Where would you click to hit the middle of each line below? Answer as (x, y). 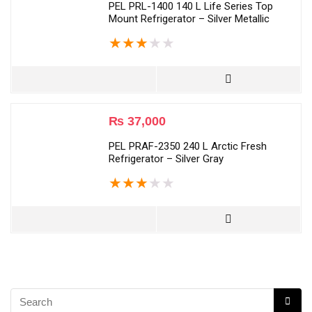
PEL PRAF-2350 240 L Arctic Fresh (188, 147)
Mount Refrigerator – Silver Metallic (189, 19)
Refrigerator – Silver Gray (166, 159)
